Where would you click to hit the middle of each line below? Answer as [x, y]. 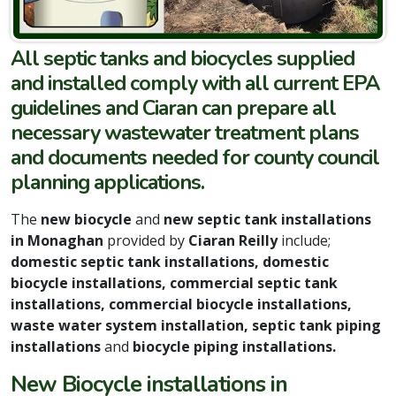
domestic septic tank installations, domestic [170, 261]
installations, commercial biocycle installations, [181, 304]
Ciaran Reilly [233, 240]
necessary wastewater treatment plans [185, 132]
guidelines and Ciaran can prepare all [173, 107]
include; [306, 240]
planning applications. [107, 182]
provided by [146, 240]
